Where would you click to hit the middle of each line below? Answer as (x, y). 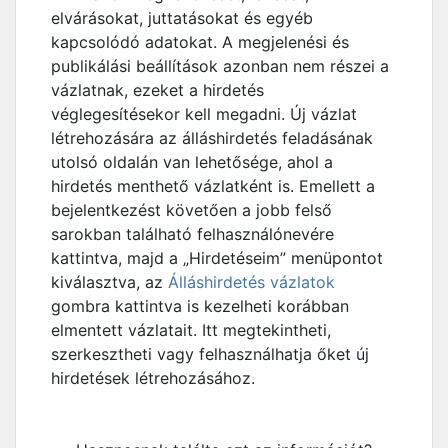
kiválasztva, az (109, 282)
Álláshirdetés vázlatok (251, 282)
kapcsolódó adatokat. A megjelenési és (200, 42)
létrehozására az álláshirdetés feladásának (212, 138)
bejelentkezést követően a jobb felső (191, 210)
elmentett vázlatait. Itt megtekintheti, (191, 330)
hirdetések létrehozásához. (153, 378)
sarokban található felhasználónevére (192, 234)
